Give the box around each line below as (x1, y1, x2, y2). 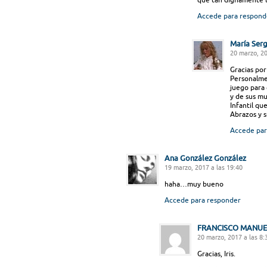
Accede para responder (164, 196, 241, 204)
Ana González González (164, 154, 246, 162)
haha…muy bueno (164, 180, 223, 188)
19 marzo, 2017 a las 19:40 (164, 164, 243, 171)
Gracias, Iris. (197, 250, 235, 257)
